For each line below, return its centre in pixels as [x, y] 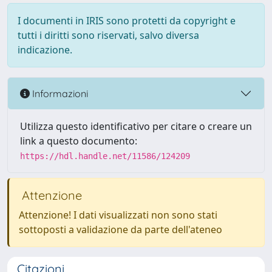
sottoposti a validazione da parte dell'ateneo [121, 229]
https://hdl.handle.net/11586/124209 [105, 156]
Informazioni [59, 93]
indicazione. [45, 50]
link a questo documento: [79, 141]
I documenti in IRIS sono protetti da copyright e [127, 21]
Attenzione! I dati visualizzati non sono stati [118, 215]
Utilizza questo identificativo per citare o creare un [136, 126]
